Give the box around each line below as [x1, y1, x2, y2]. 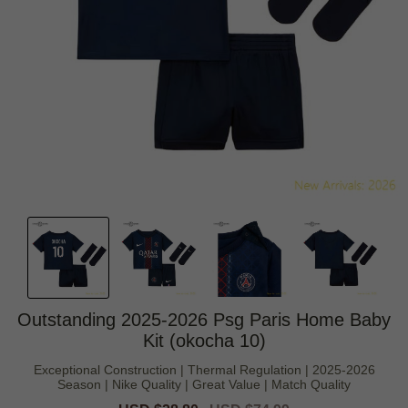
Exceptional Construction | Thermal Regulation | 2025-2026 [33, 362, 375, 377]
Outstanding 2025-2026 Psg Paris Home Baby [17, 309, 391, 330]
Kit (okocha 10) [142, 330, 266, 351]
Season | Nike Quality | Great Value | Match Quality [57, 376, 351, 392]
